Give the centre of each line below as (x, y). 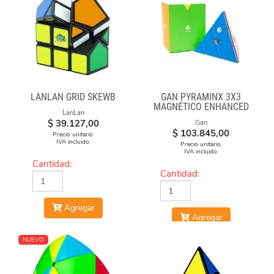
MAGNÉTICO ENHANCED (201, 107)
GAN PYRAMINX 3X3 (201, 97)
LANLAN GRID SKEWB (73, 97)
